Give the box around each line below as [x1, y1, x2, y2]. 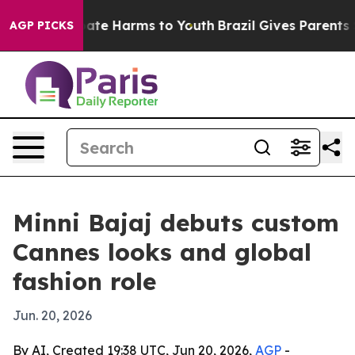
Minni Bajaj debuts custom [13, 208, 339, 238]
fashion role [13, 266, 156, 296]
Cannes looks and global [13, 237, 311, 267]
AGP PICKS [10, 18, 74, 32]
